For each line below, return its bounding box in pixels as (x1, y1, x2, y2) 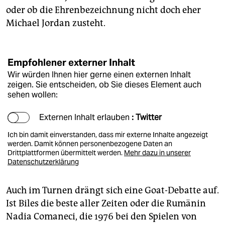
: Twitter (132, 113, 162, 123)
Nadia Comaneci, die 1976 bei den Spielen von (6, 211, 197, 222)
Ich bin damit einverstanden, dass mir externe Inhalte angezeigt (8, 130, 208, 140)
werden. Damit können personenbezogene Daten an (8, 139, 172, 149)
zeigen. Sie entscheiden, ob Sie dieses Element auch (8, 80, 201, 90)
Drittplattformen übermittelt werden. (8, 148, 124, 158)
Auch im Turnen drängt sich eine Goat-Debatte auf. (6, 185, 219, 196)
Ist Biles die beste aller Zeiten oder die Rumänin (6, 198, 206, 209)
